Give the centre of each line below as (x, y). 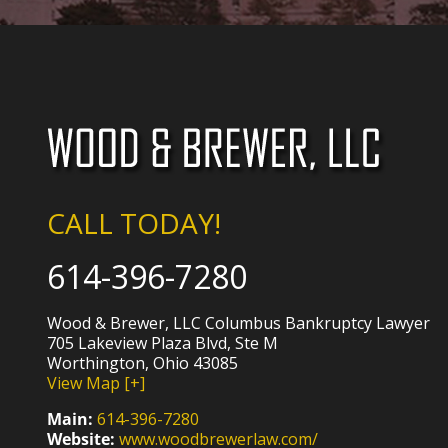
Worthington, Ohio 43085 (143, 363)
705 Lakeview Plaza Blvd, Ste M (163, 343)
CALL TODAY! (134, 223)
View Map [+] (96, 383)
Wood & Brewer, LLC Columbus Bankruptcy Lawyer (239, 323)
